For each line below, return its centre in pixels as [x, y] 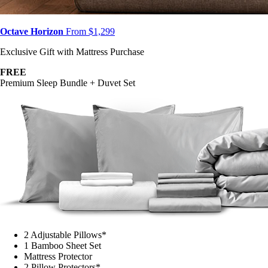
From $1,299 [89, 32]
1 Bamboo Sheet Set [63, 246]
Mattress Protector [58, 257]
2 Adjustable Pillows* [65, 235]
